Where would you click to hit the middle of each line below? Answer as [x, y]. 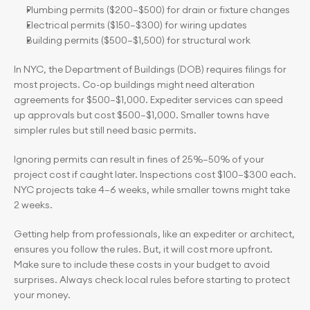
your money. [42, 295]
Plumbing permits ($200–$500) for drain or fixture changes [158, 10]
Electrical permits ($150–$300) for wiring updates [137, 25]
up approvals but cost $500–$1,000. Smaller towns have [142, 115]
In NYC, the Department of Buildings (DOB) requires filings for [150, 69]
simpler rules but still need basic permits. [105, 130]
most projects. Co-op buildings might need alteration [134, 84]
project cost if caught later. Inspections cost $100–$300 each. [155, 174]
